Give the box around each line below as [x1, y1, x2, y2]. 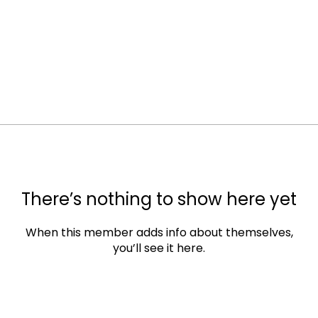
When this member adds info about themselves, [25, 224, 293, 241]
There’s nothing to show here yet [21, 187, 297, 211]
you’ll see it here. [113, 240, 205, 256]
